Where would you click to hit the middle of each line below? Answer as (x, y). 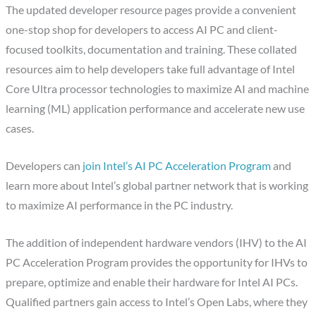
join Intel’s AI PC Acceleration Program (177, 166)
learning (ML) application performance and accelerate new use (156, 109)
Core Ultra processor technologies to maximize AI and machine (158, 89)
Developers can (44, 166)
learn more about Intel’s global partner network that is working (157, 186)
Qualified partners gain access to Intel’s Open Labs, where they (157, 302)
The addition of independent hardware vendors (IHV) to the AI (157, 243)
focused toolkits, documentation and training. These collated (152, 50)
